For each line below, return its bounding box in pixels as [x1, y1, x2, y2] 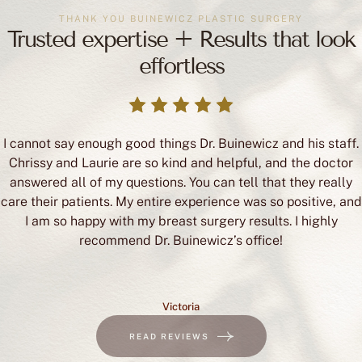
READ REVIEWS [128, 331, 209, 342]
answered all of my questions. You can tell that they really [10, 175, 352, 191]
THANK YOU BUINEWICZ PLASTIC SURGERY [59, 14, 303, 24]
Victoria [162, 301, 200, 314]
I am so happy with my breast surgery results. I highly [24, 213, 338, 229]
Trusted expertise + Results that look [7, 26, 355, 53]
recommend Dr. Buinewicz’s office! [79, 233, 283, 249]
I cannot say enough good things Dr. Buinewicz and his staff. [3, 136, 359, 152]
